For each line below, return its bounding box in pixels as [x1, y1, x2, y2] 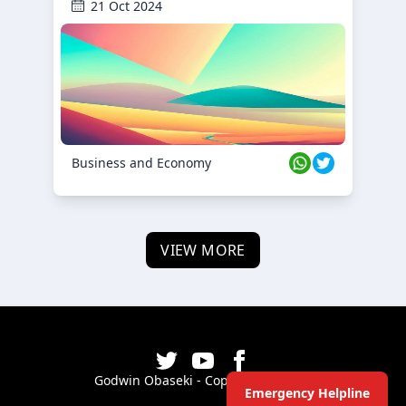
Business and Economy [72, 154, 211, 171]
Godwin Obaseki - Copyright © [94, 372, 283, 389]
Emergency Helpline [245, 384, 370, 401]
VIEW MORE [160, 240, 246, 260]
